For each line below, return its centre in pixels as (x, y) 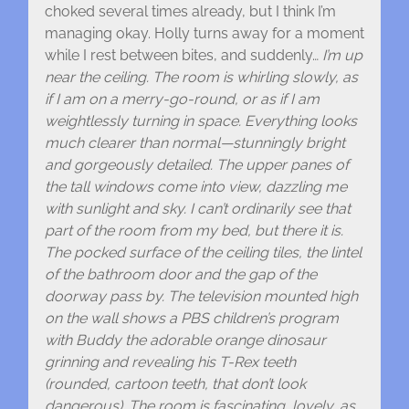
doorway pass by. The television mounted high (201, 297)
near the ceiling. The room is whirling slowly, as (201, 78)
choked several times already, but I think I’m (190, 12)
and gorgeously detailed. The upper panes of (196, 165)
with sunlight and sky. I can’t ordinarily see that (197, 209)
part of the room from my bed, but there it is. (194, 231)
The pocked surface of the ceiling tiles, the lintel (203, 253)
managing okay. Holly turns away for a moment (204, 34)
